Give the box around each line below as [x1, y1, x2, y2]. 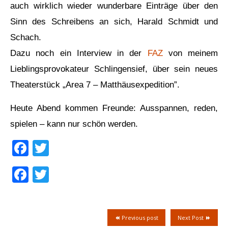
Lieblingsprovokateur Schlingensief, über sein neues [10, 64, 218, 74]
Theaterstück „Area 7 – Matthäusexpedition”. [10, 79, 180, 90]
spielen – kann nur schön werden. [10, 119, 138, 129]
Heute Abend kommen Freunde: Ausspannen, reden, [10, 103, 218, 113]
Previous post [120, 214, 158, 222]
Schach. [10, 32, 41, 42]
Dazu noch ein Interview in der [10, 48, 148, 58]
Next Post [178, 214, 205, 222]
